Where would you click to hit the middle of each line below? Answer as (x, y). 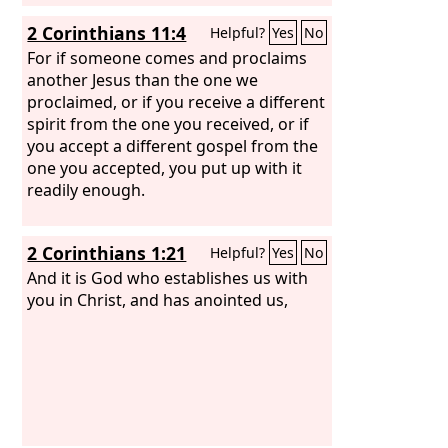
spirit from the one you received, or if (168, 123)
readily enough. (86, 189)
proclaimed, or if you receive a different (176, 101)
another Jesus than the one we (143, 79)
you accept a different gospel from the (173, 145)
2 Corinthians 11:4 (107, 33)
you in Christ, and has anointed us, (158, 299)
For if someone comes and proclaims (167, 57)
